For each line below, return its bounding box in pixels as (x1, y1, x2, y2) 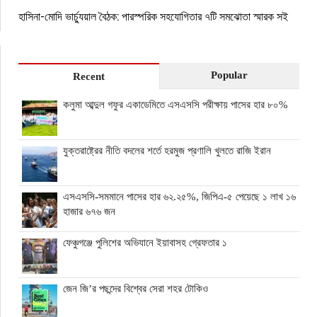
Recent (72, 70, 105, 82)
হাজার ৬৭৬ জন (63, 205, 115, 217)
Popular (211, 69, 248, 81)
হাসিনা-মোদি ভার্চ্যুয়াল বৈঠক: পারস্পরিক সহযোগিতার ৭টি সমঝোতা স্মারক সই (18, 8, 288, 23)
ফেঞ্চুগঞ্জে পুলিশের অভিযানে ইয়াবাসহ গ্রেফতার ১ (63, 236, 227, 248)
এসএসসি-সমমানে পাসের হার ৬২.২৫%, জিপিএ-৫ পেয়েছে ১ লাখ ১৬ (63, 190, 296, 202)
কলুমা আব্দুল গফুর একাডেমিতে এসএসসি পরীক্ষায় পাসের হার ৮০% (63, 98, 288, 110)
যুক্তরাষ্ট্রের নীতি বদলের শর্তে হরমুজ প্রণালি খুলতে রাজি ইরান (63, 144, 271, 156)
